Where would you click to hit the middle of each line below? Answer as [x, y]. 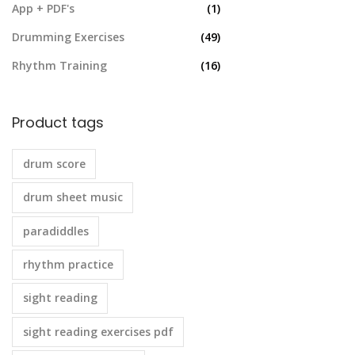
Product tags [58, 122]
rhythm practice [68, 265]
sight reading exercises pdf [98, 331]
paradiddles [55, 231]
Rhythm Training [59, 65]
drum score [54, 163]
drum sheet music [73, 197]
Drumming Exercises [68, 36]
